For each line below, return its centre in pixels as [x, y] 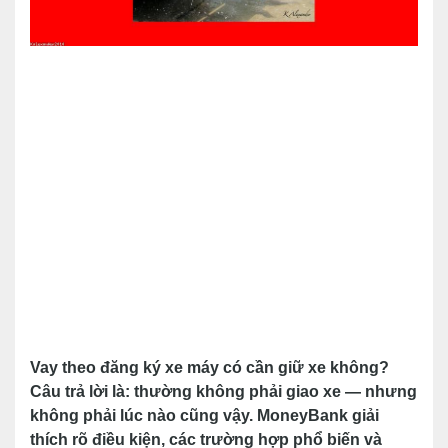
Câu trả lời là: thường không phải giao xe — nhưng [223, 391]
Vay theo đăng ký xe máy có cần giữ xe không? [209, 367]
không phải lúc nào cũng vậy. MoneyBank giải [204, 415]
